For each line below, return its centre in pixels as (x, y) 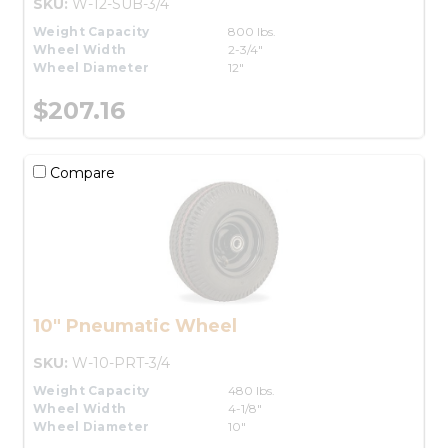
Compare (80, 172)
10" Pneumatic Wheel (135, 325)
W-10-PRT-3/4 (121, 362)
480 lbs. (251, 390)
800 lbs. (252, 31)
